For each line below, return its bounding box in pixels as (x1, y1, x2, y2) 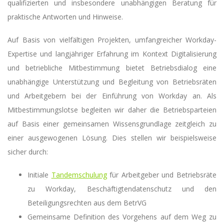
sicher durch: (7, 147, 48, 157)
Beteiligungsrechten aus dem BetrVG (27, 198, 146, 208)
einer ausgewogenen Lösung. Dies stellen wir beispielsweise (7, 133, 216, 143)
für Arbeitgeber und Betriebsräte (106, 170, 217, 180)
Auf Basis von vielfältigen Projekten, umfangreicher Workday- (7, 35, 216, 45)
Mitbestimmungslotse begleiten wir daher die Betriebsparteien (7, 105, 216, 115)
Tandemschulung (51, 170, 107, 180)
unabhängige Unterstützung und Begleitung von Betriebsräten (7, 77, 216, 87)
